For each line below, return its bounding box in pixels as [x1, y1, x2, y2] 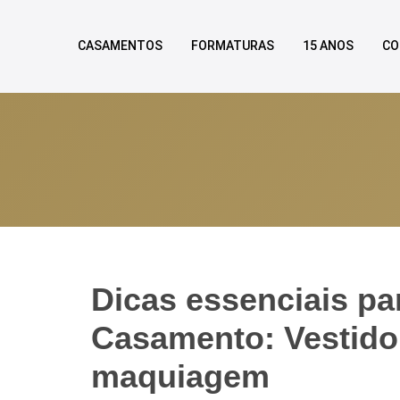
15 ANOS [303, 38, 354, 53]
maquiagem [91, 358, 270, 395]
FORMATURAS [191, 38, 274, 53]
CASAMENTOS [78, 38, 162, 53]
